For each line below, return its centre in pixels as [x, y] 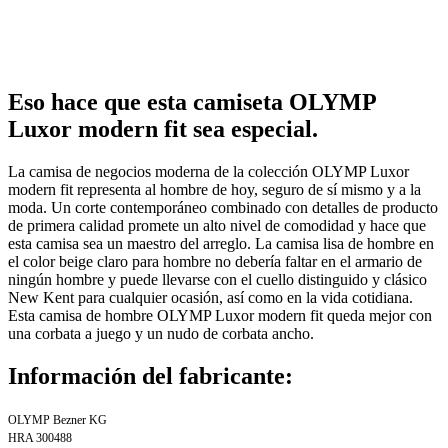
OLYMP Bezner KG [57, 419]
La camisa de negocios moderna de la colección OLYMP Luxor [208, 171]
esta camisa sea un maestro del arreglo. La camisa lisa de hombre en [221, 243]
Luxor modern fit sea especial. [163, 129]
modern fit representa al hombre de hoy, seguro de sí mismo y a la [214, 189]
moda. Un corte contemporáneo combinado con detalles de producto [223, 207]
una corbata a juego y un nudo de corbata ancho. [161, 333]
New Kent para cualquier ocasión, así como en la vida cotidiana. [210, 297]
